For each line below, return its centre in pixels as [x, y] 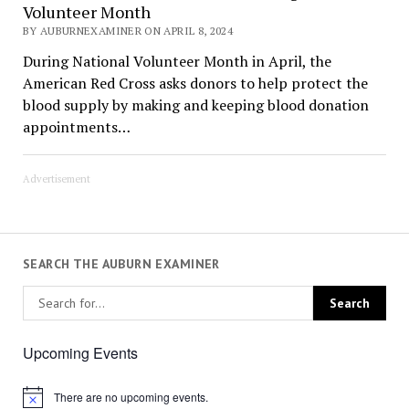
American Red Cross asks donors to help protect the [195, 83]
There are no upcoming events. [131, 397]
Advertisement [56, 178]
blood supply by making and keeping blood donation [195, 105]
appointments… [76, 126]
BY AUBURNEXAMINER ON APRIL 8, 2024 [128, 30]
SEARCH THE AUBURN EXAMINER [121, 263]
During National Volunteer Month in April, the [177, 61]
